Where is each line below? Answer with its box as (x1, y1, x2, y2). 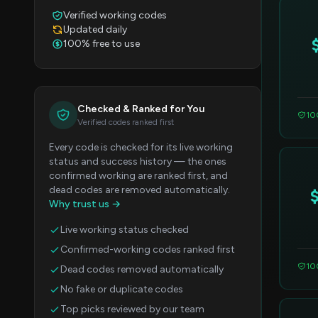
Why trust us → (49, 198, 121, 211)
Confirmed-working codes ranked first (60, 243, 235, 256)
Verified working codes (63, 9, 167, 22)
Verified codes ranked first (77, 117, 174, 128)
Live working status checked (60, 224, 189, 236)
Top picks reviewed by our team (60, 303, 204, 316)
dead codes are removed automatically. (49, 184, 230, 197)
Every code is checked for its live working (49, 141, 233, 154)
